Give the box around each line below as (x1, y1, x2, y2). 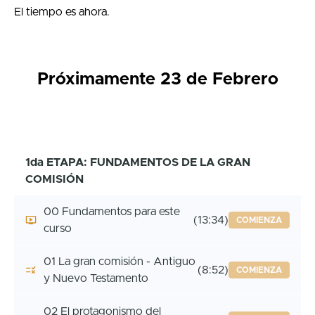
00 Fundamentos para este (44, 205, 180, 217)
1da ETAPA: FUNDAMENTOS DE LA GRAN (25, 156, 250, 168)
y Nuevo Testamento (44, 272, 148, 284)
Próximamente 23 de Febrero (37, 70, 278, 88)
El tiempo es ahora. (14, 6, 110, 18)
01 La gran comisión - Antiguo (44, 255, 195, 267)
